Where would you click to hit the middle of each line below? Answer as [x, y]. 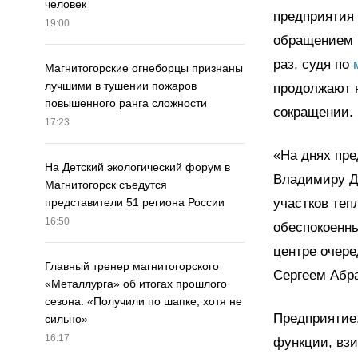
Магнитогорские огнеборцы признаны [144, 68]
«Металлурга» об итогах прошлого [136, 284]
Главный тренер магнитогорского [132, 267]
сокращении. [313, 112]
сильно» [66, 319]
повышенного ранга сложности [126, 103]
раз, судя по [313, 64]
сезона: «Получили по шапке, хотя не [143, 302]
